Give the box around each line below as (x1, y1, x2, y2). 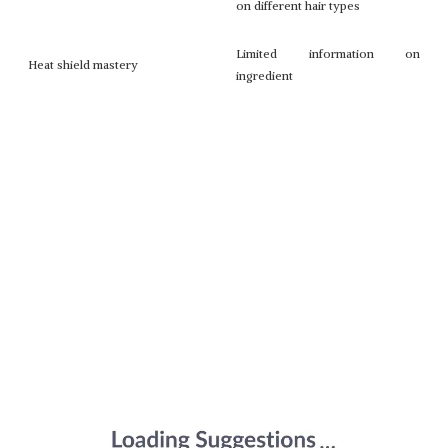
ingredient (236, 68, 293, 83)
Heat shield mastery (28, 57, 138, 72)
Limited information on (236, 46, 420, 61)
